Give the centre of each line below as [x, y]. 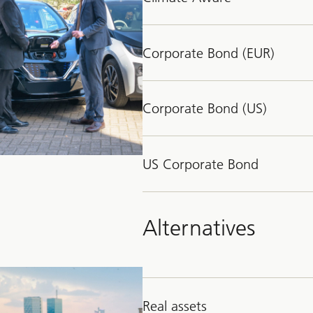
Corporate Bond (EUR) [209, 53]
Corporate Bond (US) [205, 109]
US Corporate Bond [201, 164]
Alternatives [199, 227]
